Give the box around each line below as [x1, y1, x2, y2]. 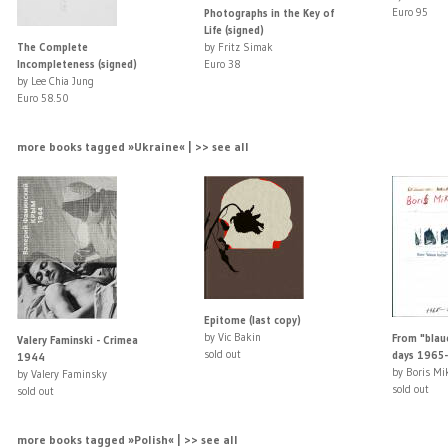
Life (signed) [204, 23, 265, 38]
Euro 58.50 [16, 91, 69, 106]
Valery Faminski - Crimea [16, 333, 138, 348]
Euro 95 [391, 5, 428, 20]
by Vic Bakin [204, 330, 262, 345]
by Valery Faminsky [16, 367, 107, 382]
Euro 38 [204, 57, 242, 72]
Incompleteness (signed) [16, 57, 137, 72]
